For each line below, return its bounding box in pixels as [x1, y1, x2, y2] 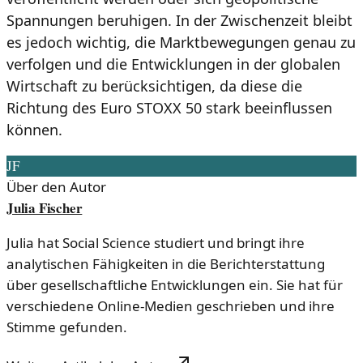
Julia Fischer [6, 197, 83, 218]
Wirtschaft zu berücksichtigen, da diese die [6, 75, 302, 96]
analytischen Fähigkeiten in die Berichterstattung [6, 254, 325, 273]
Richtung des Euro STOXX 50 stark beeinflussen [6, 97, 332, 117]
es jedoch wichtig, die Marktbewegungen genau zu [6, 32, 356, 52]
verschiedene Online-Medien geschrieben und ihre [6, 296, 335, 315]
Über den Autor [6, 177, 106, 196]
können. [6, 119, 62, 139]
